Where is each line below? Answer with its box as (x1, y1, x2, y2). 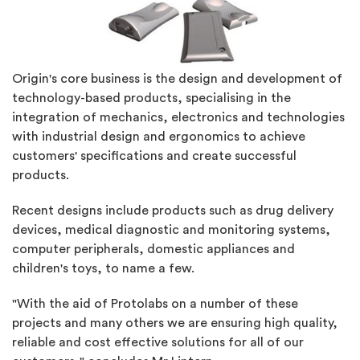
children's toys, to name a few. (12, 261, 194, 275)
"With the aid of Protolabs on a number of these (12, 297, 298, 310)
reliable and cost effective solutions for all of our (12, 335, 304, 349)
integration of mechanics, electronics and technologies (12, 110, 345, 124)
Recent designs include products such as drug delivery (12, 203, 333, 217)
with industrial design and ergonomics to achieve (12, 129, 305, 143)
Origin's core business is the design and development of (12, 72, 342, 85)
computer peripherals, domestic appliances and (12, 242, 295, 256)
